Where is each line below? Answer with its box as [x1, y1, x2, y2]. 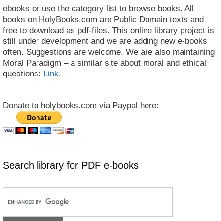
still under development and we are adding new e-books [3, 36, 207, 46]
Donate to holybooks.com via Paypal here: [3, 100, 159, 110]
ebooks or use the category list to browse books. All [3, 3, 194, 13]
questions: [3, 69, 43, 78]
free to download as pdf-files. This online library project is [3, 25, 214, 35]
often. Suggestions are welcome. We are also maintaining [3, 47, 215, 57]
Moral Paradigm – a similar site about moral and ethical [3, 58, 206, 68]
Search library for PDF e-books [3, 159, 139, 171]
